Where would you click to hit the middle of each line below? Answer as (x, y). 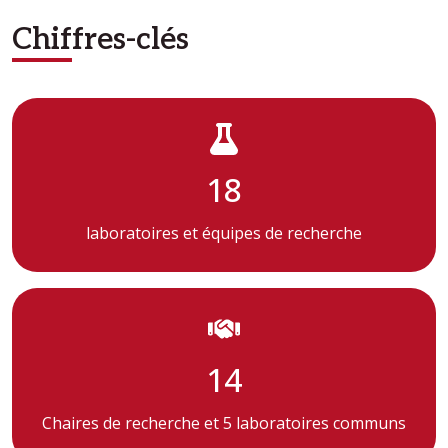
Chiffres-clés (100, 40)
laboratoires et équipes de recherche (224, 233)
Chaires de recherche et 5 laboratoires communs (224, 423)
